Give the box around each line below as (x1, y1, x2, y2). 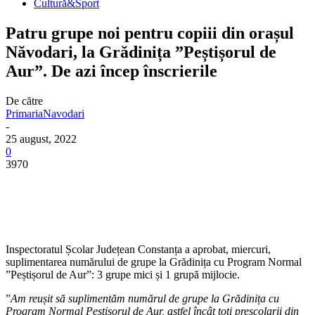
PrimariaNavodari (6, 107, 84, 120)
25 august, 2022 (6, 132, 77, 145)
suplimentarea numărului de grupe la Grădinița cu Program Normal (6, 255, 302, 268)
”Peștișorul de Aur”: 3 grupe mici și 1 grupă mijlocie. (6, 268, 240, 281)
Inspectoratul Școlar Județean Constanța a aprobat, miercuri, (6, 243, 271, 255)
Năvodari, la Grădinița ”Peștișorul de (6, 42, 276, 61)
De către (6, 94, 43, 107)
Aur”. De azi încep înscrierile (6, 61, 217, 80)
